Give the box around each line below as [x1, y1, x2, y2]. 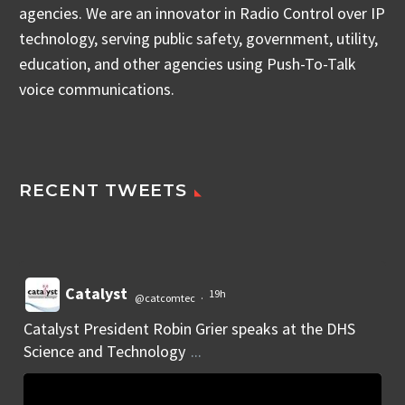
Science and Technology [24, 341, 189, 363]
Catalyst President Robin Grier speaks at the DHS [24, 318, 355, 340]
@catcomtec [135, 290, 195, 305]
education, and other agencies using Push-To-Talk [19, 52, 356, 74]
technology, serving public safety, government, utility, [19, 27, 378, 49]
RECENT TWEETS [19, 180, 188, 202]
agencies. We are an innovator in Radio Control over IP [19, 2, 385, 24]
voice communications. [19, 78, 174, 99]
